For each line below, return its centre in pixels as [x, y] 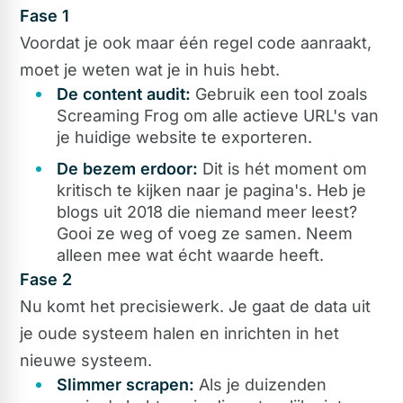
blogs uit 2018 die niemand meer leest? [207, 211]
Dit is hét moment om [282, 168]
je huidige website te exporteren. [184, 138]
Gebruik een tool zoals [279, 94]
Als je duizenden [260, 384]
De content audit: [124, 94]
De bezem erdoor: [127, 168]
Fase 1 [45, 16]
